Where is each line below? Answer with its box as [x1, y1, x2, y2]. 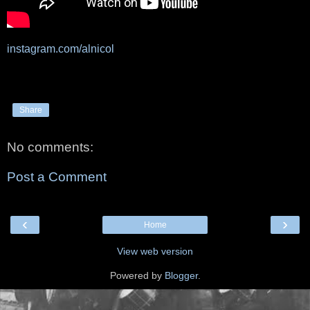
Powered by [109, 269, 165, 281]
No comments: [7, 139, 93, 154]
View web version [117, 245, 193, 257]
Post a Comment [7, 170, 107, 185]
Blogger [164, 269, 198, 281]
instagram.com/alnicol [7, 42, 114, 55]
